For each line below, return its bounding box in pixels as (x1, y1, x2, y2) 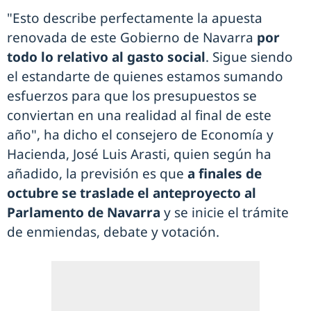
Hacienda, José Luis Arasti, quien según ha (7, 145, 271, 164)
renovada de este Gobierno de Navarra (7, 28, 257, 47)
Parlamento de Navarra (7, 203, 164, 222)
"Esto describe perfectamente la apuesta (7, 9, 262, 28)
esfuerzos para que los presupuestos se (7, 87, 257, 106)
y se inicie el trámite (164, 203, 289, 222)
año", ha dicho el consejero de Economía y (7, 126, 274, 144)
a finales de (184, 165, 262, 183)
